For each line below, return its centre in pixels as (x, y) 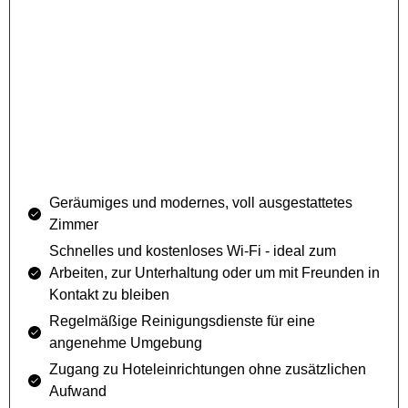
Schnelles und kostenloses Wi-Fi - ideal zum (192, 251)
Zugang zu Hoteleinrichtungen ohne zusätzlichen (207, 370)
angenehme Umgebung (125, 343)
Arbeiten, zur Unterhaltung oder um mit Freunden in (214, 273)
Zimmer (73, 225)
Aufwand (77, 392)
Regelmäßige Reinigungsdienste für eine (182, 321)
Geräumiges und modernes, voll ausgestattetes (200, 203)
